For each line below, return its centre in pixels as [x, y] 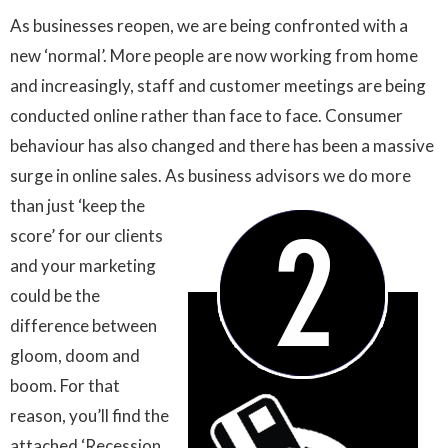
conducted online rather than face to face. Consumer [206, 115]
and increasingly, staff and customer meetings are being [218, 85]
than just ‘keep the [77, 205]
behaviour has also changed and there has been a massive [222, 145]
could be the [55, 295]
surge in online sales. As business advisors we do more [210, 175]
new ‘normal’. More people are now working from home [214, 55]
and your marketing [83, 265]
